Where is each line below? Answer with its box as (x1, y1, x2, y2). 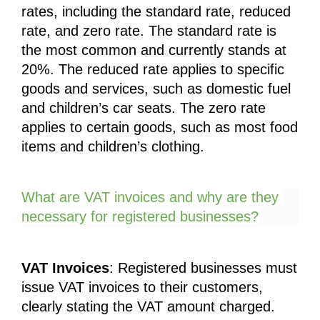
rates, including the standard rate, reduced (21, 3, 291, 19)
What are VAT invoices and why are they (21, 189, 279, 206)
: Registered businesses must (109, 259, 297, 276)
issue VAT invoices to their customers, (21, 279, 263, 295)
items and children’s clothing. (21, 138, 204, 154)
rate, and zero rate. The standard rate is (21, 22, 276, 39)
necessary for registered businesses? (21, 209, 259, 225)
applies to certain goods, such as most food (21, 119, 298, 135)
